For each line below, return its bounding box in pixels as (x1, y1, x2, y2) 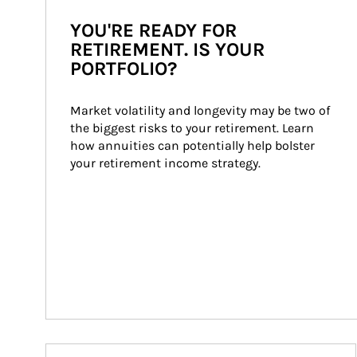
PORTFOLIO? (70, 57, 177, 80)
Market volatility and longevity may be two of (70, 103, 333, 118)
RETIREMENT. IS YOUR (70, 38, 265, 61)
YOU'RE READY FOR (70, 19, 237, 41)
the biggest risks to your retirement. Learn (70, 120, 317, 135)
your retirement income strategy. (70, 155, 261, 171)
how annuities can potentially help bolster (70, 138, 318, 153)
